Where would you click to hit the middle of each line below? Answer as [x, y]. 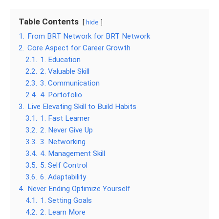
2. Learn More [63, 212]
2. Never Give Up [66, 130]
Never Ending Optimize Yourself [79, 188]
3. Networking [63, 142]
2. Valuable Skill [65, 71]
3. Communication [70, 83]
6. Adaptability [63, 177]
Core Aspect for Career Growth [79, 48]
